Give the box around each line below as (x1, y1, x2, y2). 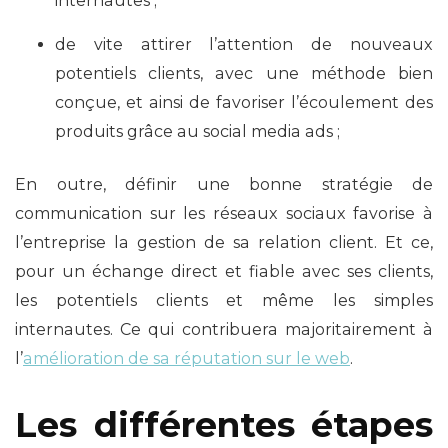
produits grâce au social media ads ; (55, 121, 340, 141)
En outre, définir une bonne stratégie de (15, 174, 433, 194)
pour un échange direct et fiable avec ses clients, (15, 261, 433, 281)
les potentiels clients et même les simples (15, 290, 433, 310)
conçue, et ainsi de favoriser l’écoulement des (55, 92, 433, 112)
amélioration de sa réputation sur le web (23, 348, 350, 368)
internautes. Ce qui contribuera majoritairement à (15, 319, 433, 339)
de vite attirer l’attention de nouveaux (55, 34, 433, 54)
